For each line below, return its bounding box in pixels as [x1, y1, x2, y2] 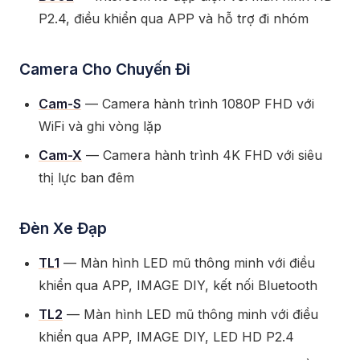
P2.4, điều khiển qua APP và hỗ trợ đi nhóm [39, 10, 309, 27]
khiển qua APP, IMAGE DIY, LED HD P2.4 [39, 329, 294, 345]
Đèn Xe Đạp [19, 219, 107, 238]
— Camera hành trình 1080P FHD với [81, 96, 314, 112]
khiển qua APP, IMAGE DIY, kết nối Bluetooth [39, 277, 317, 293]
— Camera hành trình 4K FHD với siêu [82, 147, 322, 163]
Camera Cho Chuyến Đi [19, 59, 190, 79]
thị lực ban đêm [39, 170, 134, 186]
